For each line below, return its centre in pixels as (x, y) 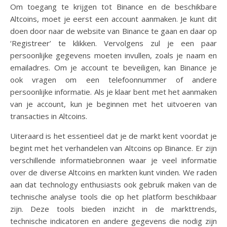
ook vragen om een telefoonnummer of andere (113, 79)
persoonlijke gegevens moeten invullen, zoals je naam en (113, 55)
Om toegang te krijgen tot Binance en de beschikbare (113, 6)
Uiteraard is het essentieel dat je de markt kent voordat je (113, 136)
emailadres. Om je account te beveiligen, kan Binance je (113, 67)
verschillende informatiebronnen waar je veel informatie (113, 160)
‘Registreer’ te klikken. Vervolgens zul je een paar (113, 43)
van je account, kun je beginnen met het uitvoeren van (113, 104)
